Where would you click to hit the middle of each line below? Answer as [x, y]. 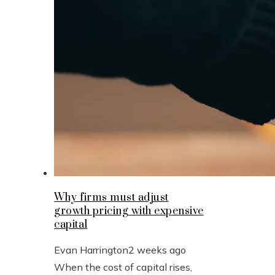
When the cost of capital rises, [123, 267]
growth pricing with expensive [129, 211]
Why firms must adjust [111, 197]
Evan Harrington [91, 250]
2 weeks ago [157, 250]
